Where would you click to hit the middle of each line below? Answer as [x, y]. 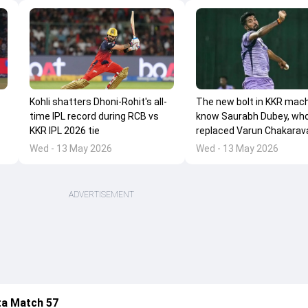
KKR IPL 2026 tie [64, 131]
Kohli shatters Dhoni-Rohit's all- [98, 102]
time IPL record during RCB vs [94, 117]
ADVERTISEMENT [102, 195]
